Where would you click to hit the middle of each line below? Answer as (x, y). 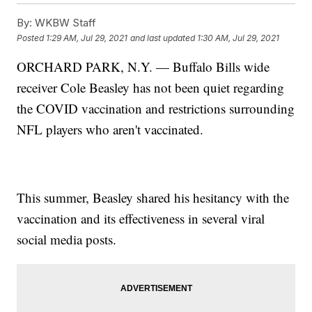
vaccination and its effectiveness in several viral (141, 219)
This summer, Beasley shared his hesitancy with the (153, 198)
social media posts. (67, 240)
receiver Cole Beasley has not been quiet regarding (151, 88)
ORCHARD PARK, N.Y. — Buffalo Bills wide (143, 67)
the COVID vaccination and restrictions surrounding (156, 109)
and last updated (163, 38)
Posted (32, 38)
